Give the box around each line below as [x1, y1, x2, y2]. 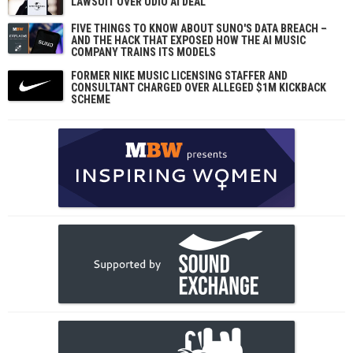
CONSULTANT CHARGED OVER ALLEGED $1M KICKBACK [71, 81, 326, 94]
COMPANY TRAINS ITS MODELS [71, 46, 216, 58]
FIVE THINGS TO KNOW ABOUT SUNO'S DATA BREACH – [71, 22, 327, 35]
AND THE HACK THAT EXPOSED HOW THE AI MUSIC [71, 34, 306, 46]
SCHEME [71, 93, 110, 106]
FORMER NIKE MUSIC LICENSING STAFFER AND [71, 69, 288, 82]
